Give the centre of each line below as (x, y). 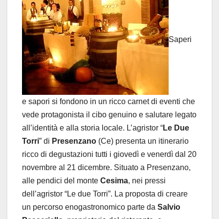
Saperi (180, 40)
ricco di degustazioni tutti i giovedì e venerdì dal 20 (109, 154)
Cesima (114, 181)
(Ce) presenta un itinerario (142, 141)
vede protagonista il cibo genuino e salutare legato (109, 115)
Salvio (169, 207)
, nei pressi (147, 181)
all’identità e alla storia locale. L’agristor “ (92, 128)
